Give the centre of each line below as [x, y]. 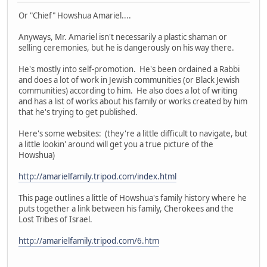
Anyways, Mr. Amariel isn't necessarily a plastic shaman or [123, 37]
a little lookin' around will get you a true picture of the [116, 144]
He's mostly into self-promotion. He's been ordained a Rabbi [129, 69]
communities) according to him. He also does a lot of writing [128, 90]
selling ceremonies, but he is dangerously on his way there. [126, 47]
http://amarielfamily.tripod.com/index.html [97, 176]
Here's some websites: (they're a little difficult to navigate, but [133, 133]
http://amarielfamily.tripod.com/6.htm [89, 240]
